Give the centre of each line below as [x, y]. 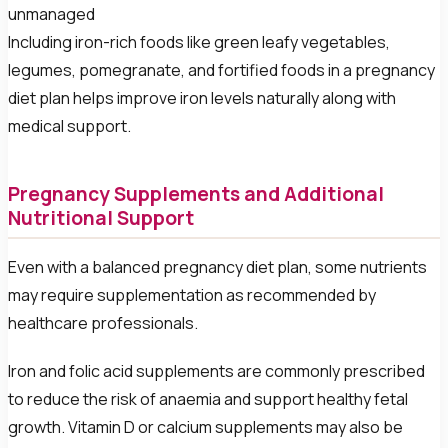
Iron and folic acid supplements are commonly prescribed [216, 370]
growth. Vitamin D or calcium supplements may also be [205, 426]
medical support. [69, 126]
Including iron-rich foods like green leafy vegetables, [199, 42]
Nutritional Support [101, 217]
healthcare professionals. [103, 323]
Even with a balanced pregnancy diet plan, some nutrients [217, 267]
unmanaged [51, 14]
